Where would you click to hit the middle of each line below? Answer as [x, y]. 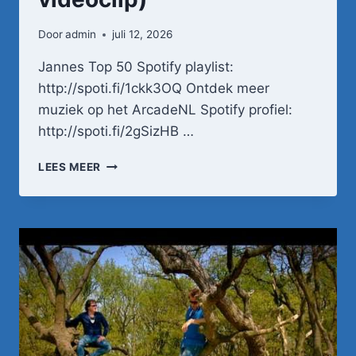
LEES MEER [70, 167]
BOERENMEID [138, 247]
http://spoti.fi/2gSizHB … [116, 132]
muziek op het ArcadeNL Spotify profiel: [165, 110]
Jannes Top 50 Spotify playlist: [136, 67]
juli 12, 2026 [143, 35]
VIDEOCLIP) [135, 280]
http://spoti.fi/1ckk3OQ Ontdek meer [154, 89]
